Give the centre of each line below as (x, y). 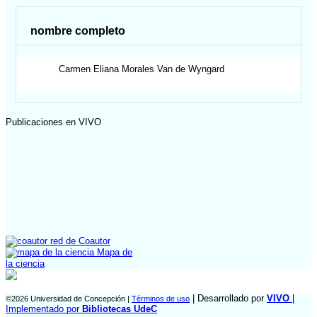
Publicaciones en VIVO (53, 122)
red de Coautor (79, 241)
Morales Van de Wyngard (173, 69)
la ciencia (25, 264)
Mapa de (113, 253)
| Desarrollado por (228, 298)
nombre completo (78, 31)
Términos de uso (161, 298)
